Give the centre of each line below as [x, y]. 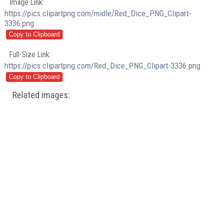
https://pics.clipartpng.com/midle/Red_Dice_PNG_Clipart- [98, 14]
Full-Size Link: [30, 54]
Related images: [41, 95]
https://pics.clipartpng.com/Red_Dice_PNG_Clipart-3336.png [103, 65]
